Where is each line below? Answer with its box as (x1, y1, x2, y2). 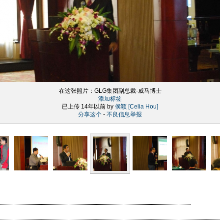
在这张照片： (58, 87, 94, 94)
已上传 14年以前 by (62, 103, 115, 110)
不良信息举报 (107, 111, 142, 118)
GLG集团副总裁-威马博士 (94, 87, 162, 94)
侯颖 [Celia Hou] (115, 103, 158, 110)
